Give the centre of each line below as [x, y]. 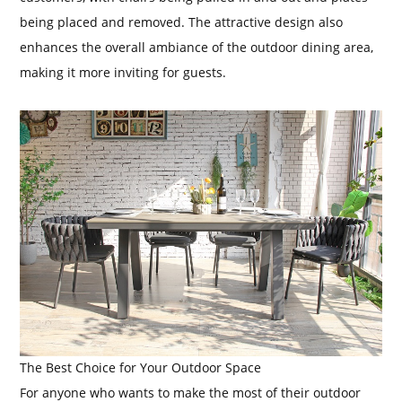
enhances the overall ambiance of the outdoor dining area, [197, 47]
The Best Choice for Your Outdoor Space [141, 368]
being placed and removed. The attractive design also [182, 22]
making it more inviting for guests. [123, 72]
